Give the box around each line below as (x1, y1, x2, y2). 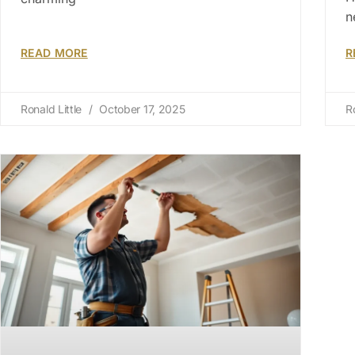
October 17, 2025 (96, 102, 185, 116)
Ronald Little (21, 102, 85, 116)
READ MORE (21, 46, 88, 60)
